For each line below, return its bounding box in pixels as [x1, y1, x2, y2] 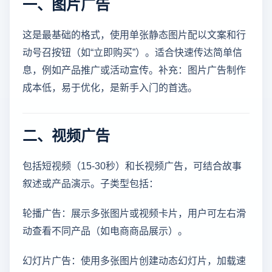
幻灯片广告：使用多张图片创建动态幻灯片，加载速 [22, 253, 246, 268]
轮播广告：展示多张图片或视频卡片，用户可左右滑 [22, 205, 246, 220]
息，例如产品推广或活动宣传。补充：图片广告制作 [22, 62, 246, 77]
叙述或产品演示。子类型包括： [22, 175, 158, 191]
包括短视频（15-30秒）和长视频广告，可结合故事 [22, 158, 242, 173]
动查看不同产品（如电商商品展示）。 [22, 223, 188, 238]
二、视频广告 [22, 124, 110, 146]
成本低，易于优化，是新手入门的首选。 [22, 80, 197, 95]
